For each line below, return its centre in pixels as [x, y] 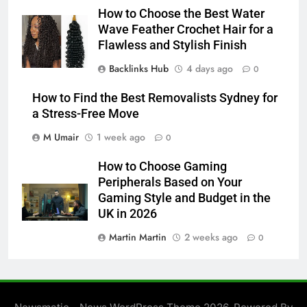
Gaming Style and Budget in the [184, 198]
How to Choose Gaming [162, 167]
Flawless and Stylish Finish [172, 46]
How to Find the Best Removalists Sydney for [155, 98]
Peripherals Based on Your [170, 183]
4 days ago [210, 69]
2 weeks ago [211, 237]
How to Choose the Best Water [181, 14]
